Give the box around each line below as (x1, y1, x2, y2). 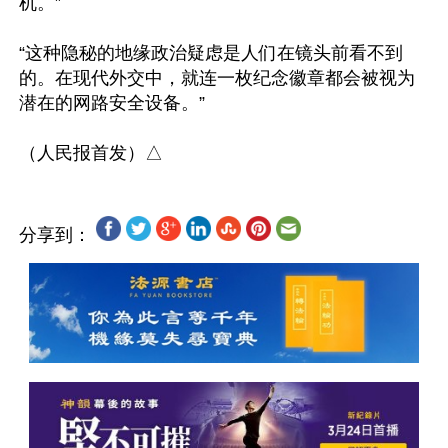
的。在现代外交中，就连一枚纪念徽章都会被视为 (19, 68, 415, 88)
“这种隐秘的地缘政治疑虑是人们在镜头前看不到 (19, 43, 403, 63)
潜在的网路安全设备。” (19, 93, 210, 113)
